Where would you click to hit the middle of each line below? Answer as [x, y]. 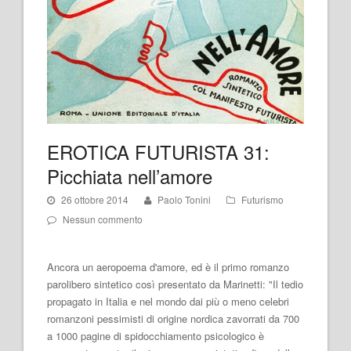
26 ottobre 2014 [95, 200]
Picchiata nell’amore [130, 176]
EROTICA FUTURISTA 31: [158, 152]
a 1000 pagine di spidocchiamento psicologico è [156, 336]
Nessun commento [103, 219]
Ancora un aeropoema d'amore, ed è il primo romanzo [168, 267]
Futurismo [262, 200]
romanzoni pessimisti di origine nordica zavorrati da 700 [173, 319]
